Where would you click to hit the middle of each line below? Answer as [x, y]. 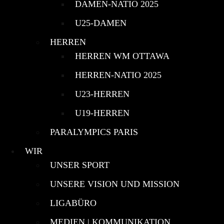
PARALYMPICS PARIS [94, 132]
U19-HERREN [102, 113]
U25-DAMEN [101, 23]
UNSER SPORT [80, 165]
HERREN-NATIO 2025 [118, 75]
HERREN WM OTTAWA [122, 56]
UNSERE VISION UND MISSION [115, 184]
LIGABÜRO [73, 203]
